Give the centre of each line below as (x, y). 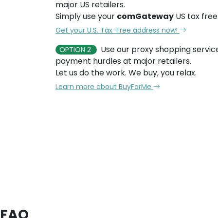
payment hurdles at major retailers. (123, 61)
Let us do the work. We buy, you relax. (126, 73)
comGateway (145, 16)
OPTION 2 (76, 50)
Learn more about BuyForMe (104, 87)
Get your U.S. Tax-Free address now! (118, 30)
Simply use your (86, 16)
